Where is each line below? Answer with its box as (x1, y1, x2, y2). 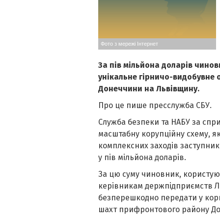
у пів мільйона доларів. (98, 153, 186, 163)
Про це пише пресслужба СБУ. (98, 101, 212, 110)
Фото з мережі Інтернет (100, 41, 158, 47)
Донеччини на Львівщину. (98, 84, 199, 94)
